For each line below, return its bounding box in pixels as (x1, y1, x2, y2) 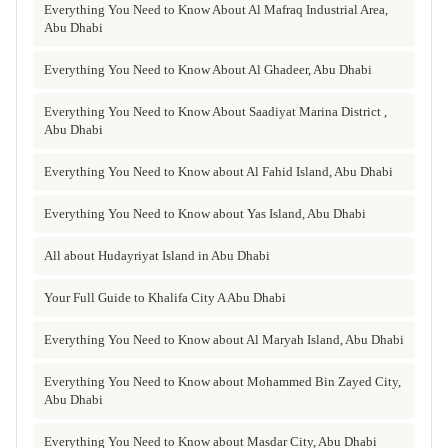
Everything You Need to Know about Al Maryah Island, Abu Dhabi (44, 331, 404, 347)
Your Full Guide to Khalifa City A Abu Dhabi (44, 289, 286, 305)
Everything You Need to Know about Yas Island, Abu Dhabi (44, 205, 366, 221)
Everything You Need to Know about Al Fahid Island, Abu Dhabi (44, 163, 393, 179)
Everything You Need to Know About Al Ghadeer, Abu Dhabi (44, 61, 372, 77)
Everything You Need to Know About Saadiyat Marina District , (44, 103, 387, 119)
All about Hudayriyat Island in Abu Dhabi (44, 247, 270, 263)
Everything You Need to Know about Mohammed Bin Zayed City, (44, 373, 401, 389)
